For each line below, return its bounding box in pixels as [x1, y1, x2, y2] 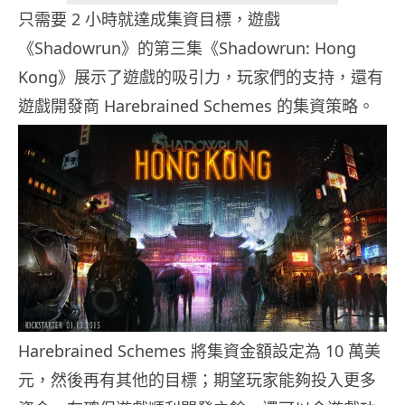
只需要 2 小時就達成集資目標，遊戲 [18, 8, 280, 31]
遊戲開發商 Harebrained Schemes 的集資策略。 [18, 95, 374, 118]
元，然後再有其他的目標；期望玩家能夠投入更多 [18, 369, 376, 391]
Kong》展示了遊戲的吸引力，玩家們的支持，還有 [18, 66, 383, 89]
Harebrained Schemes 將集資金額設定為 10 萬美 [18, 340, 381, 363]
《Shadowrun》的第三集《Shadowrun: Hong [18, 37, 356, 60]
